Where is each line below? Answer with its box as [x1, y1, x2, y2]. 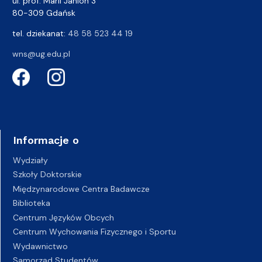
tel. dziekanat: [12, 27, 68, 39]
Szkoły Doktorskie [13, 169, 82, 180]
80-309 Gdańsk [12, 7, 75, 18]
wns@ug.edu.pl [12, 48, 70, 59]
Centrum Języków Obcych [13, 212, 114, 223]
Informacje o [13, 133, 79, 146]
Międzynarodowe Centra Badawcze [13, 183, 150, 194]
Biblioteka [13, 198, 50, 209]
